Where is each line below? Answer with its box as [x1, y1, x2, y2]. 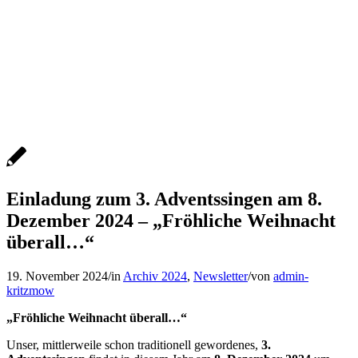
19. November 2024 [6, 268, 108, 283]
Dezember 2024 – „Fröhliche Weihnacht [6, 209, 336, 231]
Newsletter [193, 268, 248, 283]
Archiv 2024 [123, 268, 187, 283]
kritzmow [6, 283, 54, 297]
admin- [273, 268, 308, 283]
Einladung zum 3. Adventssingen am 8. [6, 188, 322, 209]
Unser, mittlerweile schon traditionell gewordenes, [6, 337, 261, 352]
